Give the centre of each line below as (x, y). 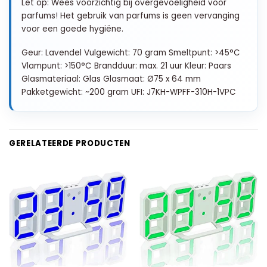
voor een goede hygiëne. (72, 29)
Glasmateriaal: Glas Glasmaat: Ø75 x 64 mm (111, 79)
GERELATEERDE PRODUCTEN (70, 143)
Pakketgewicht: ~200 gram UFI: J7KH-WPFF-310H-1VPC (129, 92)
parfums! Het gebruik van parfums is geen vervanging (131, 15)
